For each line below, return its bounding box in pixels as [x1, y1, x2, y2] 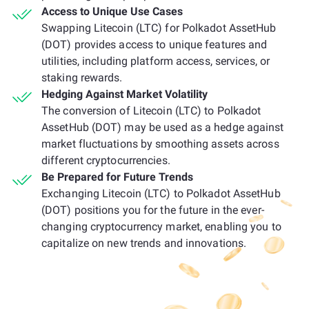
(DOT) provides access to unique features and [41, 38, 268, 51]
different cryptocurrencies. [41, 154, 170, 167]
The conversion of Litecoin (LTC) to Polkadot [41, 104, 261, 117]
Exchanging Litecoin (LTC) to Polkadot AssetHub [41, 187, 281, 200]
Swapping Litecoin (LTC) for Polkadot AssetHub [41, 21, 277, 34]
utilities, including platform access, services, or [41, 54, 270, 68]
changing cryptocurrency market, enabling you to [41, 220, 281, 233]
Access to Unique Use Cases [41, 5, 183, 18]
